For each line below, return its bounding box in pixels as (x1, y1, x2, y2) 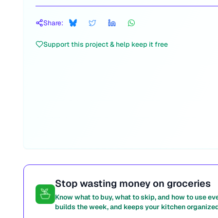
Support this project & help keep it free (43, 40, 168, 49)
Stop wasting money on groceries (55, 177, 211, 190)
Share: (43, 18, 63, 27)
